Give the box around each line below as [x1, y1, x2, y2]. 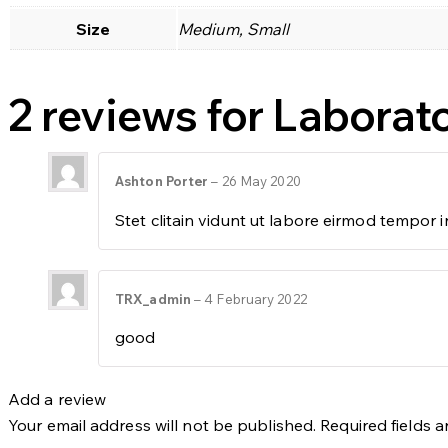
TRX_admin [115, 290, 194, 307]
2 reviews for [8, 85, 273, 142]
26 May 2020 [221, 173, 301, 190]
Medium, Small [178, 18, 290, 39]
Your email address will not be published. [8, 414, 317, 435]
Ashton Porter [115, 173, 212, 190]
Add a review [8, 388, 107, 409]
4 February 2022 [204, 290, 307, 307]
